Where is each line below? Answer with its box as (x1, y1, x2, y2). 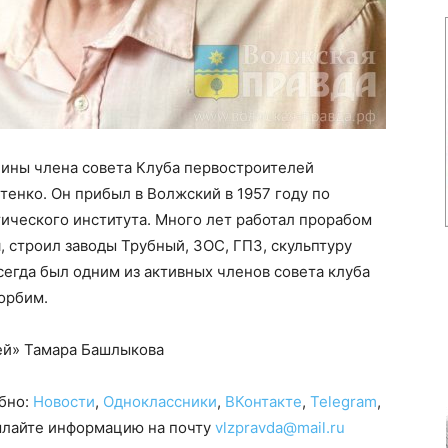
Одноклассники (103, 392, 217, 411)
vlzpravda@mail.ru (215, 418, 345, 437)
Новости (33, 392, 95, 411)
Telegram (310, 392, 377, 411)
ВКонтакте (225, 392, 302, 411)
